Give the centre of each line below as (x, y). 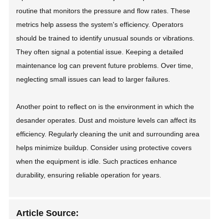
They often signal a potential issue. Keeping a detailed (100, 52)
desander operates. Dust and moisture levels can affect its (106, 120)
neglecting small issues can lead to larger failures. (93, 79)
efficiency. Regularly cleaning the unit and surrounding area (108, 134)
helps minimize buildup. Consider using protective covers (104, 148)
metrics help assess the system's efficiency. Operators (100, 25)
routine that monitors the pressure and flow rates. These (103, 11)
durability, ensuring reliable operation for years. (89, 175)
